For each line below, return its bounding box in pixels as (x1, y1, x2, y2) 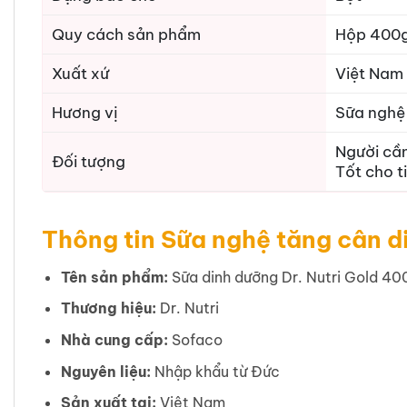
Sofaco (167, 330, 223, 349)
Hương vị (52, 102, 118, 123)
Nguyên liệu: (60, 362, 151, 381)
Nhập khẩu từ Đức (150, 362, 280, 381)
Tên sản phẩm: (60, 267, 172, 286)
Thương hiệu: (60, 299, 160, 318)
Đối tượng (52, 151, 125, 172)
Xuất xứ (52, 63, 109, 84)
